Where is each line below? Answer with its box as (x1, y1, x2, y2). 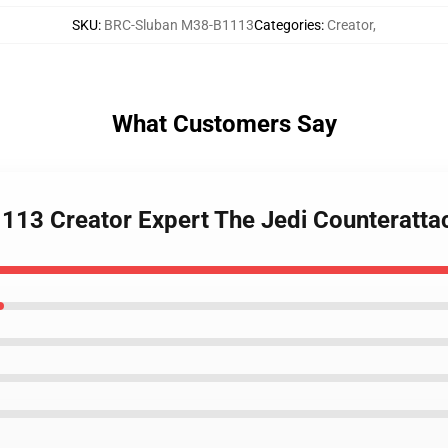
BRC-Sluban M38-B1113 (104, 17, 254, 33)
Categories (254, 17, 321, 33)
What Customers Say (111, 110, 337, 138)
